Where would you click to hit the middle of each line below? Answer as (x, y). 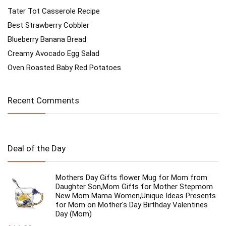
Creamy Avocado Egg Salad (53, 54)
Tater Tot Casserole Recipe (54, 11)
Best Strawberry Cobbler (48, 25)
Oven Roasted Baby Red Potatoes (64, 68)
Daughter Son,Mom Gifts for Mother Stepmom (134, 187)
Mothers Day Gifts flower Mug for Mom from (131, 178)
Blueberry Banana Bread (47, 40)
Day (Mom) (74, 214)
